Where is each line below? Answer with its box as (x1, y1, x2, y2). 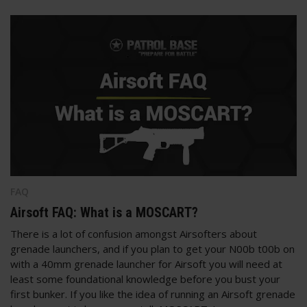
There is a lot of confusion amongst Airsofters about (10, 226, 257, 241)
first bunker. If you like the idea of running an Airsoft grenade (10, 286, 295, 301)
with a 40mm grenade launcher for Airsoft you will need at (10, 256, 282, 271)
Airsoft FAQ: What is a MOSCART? (10, 204, 198, 221)
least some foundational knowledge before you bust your (10, 271, 280, 286)
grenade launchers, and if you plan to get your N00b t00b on (10, 241, 295, 256)
